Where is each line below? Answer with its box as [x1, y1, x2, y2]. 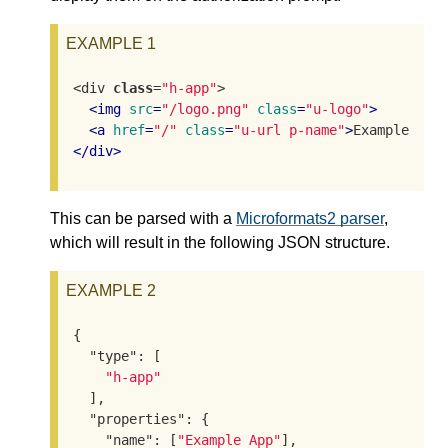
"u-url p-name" [233, 121, 346, 138]
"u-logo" [305, 100, 370, 117]
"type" [89, 347, 138, 364]
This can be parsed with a [50, 210, 236, 228]
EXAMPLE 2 [66, 282, 156, 300]
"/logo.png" [161, 100, 250, 117]
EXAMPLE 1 [66, 35, 156, 53]
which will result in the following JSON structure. [50, 234, 390, 252]
